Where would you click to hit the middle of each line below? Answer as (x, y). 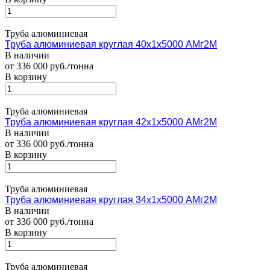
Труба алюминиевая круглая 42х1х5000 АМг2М (111, 122)
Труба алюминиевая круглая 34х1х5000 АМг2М (111, 200)
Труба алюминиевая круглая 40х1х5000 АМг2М (111, 45)
